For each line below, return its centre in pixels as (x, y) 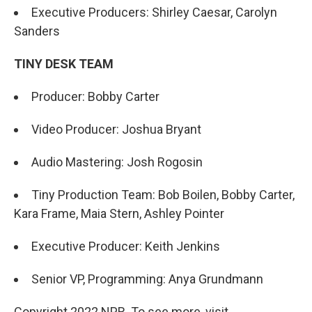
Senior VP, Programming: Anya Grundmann (147, 279)
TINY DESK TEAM (64, 64)
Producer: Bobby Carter (95, 96)
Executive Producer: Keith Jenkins (126, 246)
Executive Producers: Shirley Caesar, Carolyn (154, 12)
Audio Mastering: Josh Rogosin (117, 162)
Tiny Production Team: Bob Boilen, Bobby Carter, (163, 195)
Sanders (37, 31)
